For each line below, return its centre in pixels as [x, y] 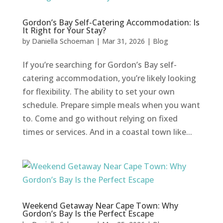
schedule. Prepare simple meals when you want [111, 105]
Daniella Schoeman [63, 41]
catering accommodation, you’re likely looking [109, 78]
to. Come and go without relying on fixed [100, 118]
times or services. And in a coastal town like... [107, 132]
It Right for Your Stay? [64, 30]
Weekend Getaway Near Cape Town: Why [100, 205]
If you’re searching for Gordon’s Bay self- [99, 64]
